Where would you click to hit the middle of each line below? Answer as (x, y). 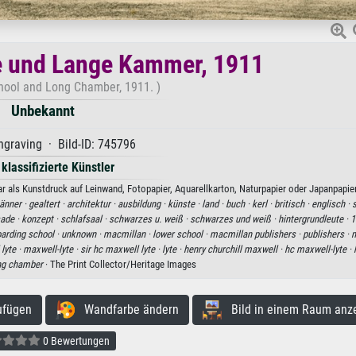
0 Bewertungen (75, 341)
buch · (239, 203)
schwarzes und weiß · (234, 219)
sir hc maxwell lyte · (121, 249)
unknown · (82, 234)
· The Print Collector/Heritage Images (120, 264)
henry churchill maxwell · (234, 249)
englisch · (332, 203)
